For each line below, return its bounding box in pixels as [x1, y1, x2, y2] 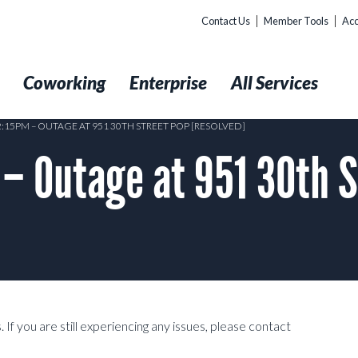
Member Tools [264, 14, 328, 27]
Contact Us [201, 14, 250, 27]
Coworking [23, 72, 105, 93]
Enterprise [129, 72, 207, 93]
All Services [231, 72, 318, 93]
